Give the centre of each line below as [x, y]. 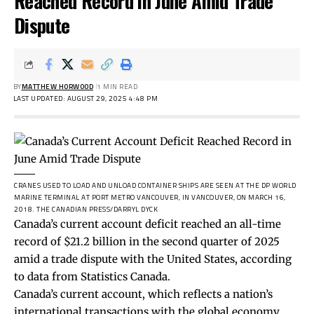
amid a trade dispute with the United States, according [153, 259]
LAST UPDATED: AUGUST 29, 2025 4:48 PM [85, 98]
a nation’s [247, 294]
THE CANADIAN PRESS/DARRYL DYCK [97, 209]
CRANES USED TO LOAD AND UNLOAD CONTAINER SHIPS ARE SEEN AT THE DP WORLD [155, 185]
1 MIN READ [117, 86]
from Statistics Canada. [110, 276]
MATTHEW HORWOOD [57, 86]
